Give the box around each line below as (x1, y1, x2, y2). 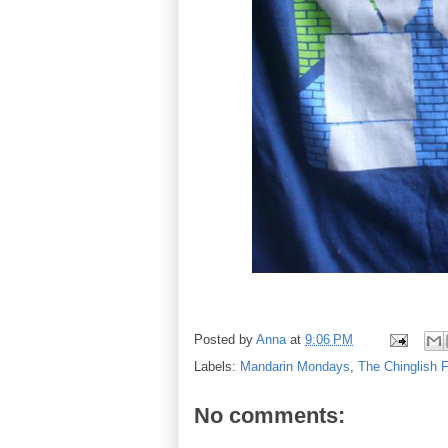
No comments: (194, 402, 345, 428)
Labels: (194, 358, 240, 374)
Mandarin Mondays (240, 358, 350, 374)
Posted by (194, 331, 256, 347)
